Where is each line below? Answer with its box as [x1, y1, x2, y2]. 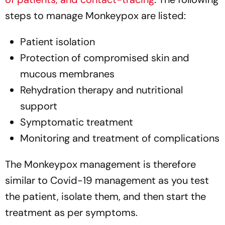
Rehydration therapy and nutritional [20, 83, 183, 96]
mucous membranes [20, 67, 115, 80]
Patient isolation [20, 35, 95, 48]
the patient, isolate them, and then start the [5, 189, 206, 203]
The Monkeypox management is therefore [5, 157, 196, 171]
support [20, 99, 60, 113]
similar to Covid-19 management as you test [5, 173, 209, 187]
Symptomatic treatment [20, 115, 136, 129]
